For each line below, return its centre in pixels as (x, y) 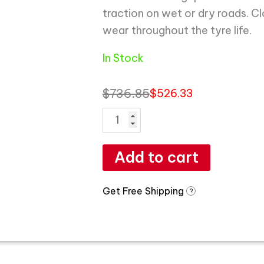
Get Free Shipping (144, 191)
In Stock (123, 58)
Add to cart (156, 157)
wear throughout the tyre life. (177, 30)
